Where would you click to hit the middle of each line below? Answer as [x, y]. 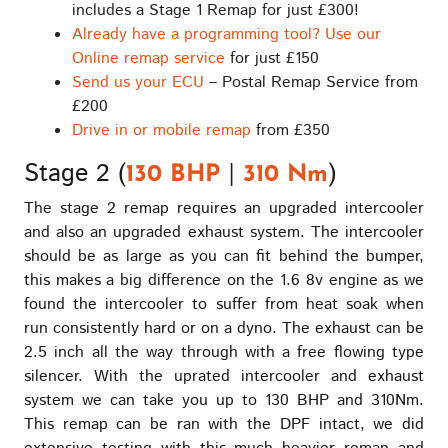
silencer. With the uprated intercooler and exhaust [224, 376]
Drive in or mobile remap [161, 130]
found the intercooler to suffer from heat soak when [224, 304]
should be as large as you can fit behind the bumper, [224, 256]
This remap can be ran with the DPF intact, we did [224, 424]
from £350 [290, 130]
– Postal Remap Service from [311, 82]
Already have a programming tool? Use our [226, 34]
